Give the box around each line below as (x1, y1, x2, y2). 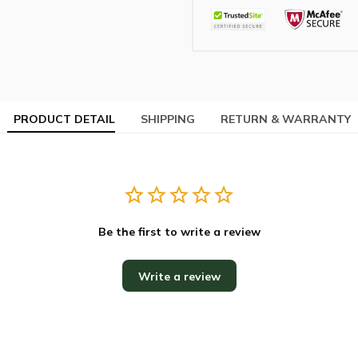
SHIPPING (141, 112, 195, 127)
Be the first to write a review (97, 224, 261, 239)
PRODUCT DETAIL (14, 112, 115, 127)
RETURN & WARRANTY (221, 112, 351, 127)
